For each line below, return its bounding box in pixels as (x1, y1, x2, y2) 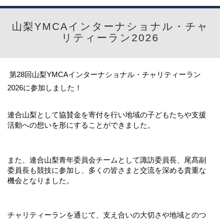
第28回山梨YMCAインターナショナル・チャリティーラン (9, 70, 201, 79)
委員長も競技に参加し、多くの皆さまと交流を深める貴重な (7, 165, 206, 175)
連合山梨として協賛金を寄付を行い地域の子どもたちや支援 (7, 110, 206, 119)
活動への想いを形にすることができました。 (7, 120, 155, 130)
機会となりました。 (7, 175, 74, 185)
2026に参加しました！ (7, 83, 82, 92)
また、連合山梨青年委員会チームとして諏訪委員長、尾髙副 (7, 154, 206, 165)
